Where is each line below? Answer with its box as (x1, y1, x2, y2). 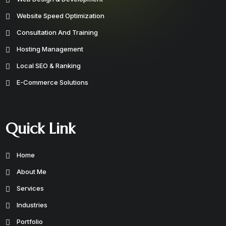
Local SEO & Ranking (17, 62, 81, 70)
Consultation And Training (17, 28, 98, 36)
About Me (17, 167, 47, 176)
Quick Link (6, 119, 76, 138)
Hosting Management (17, 45, 84, 53)
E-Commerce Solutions (17, 78, 89, 86)
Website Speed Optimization (17, 12, 105, 20)
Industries (17, 201, 48, 209)
